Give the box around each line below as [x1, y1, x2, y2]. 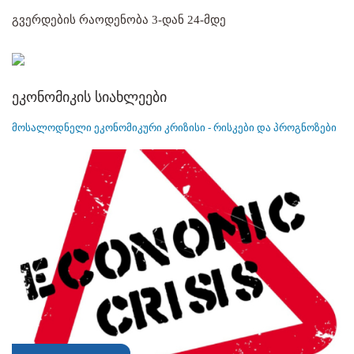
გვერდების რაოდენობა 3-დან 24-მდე [12, 13, 226, 26]
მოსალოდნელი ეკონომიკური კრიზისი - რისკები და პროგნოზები [12, 121, 337, 134]
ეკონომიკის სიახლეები [12, 88, 167, 105]
